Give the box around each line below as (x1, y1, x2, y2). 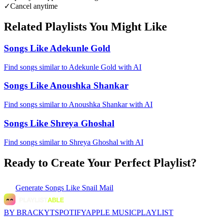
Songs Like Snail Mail (45, 184, 113, 192)
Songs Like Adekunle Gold (4, 43, 110, 54)
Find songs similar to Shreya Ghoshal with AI (4, 138, 143, 146)
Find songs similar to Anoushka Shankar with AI (4, 100, 153, 109)
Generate (15, 184, 45, 192)
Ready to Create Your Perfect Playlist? (4, 156, 197, 169)
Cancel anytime (10, 2, 58, 11)
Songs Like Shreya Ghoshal (4, 118, 114, 128)
